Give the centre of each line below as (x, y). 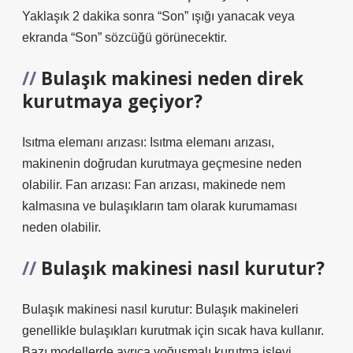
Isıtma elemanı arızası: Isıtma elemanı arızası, (148, 142)
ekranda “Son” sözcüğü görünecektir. (124, 37)
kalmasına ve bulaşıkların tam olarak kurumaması (160, 206)
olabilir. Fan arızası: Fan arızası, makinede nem (154, 185)
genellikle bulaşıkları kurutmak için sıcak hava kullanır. (173, 331)
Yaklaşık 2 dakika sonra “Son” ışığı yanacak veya (158, 16)
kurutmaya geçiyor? (112, 101)
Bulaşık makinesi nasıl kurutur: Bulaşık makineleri (160, 309)
